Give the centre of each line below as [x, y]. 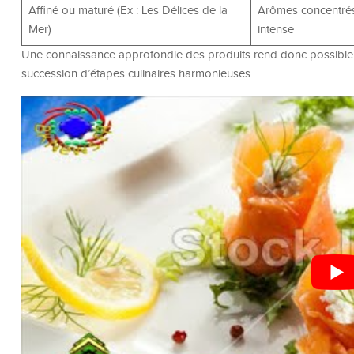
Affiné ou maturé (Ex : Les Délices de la [128, 11]
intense [275, 30]
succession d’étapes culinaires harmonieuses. [137, 74]
